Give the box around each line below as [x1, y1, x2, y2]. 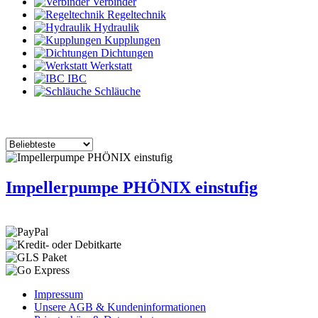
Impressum [34, 287, 83, 300]
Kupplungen [102, 34, 160, 46]
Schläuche [92, 85, 141, 97]
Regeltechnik [104, 9, 166, 21]
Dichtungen [98, 47, 153, 59]
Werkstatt [87, 60, 132, 72]
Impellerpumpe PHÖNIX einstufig [6, 177, 258, 197]
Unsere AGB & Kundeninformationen [34, 300, 206, 313]
